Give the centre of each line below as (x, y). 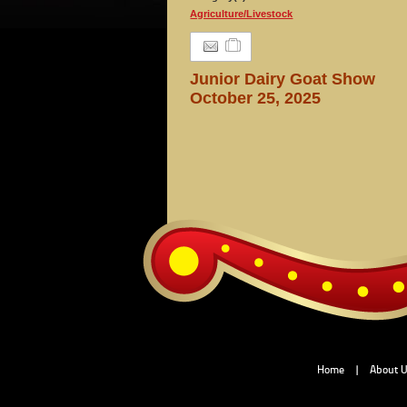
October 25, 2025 (256, 98)
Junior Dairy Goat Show (283, 79)
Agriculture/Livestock (242, 13)
